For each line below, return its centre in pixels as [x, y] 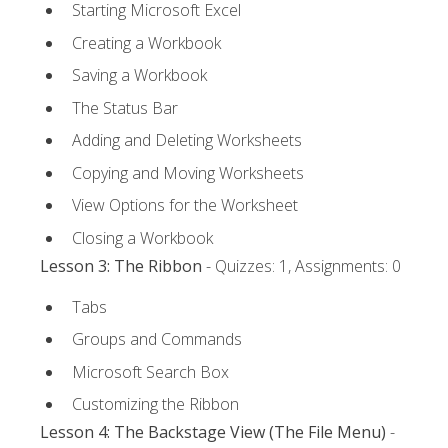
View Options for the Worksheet [185, 205]
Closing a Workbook [142, 237]
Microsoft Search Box [150, 371]
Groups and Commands [157, 339]
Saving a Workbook [139, 75]
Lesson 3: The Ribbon [121, 266]
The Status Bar [125, 107]
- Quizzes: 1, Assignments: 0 [301, 266]
